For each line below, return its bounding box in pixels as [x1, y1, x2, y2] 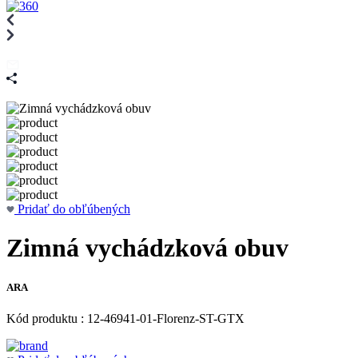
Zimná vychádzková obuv [6, 233, 288, 263]
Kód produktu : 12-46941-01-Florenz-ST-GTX [6, 311, 245, 325]
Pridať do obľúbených [18, 202, 130, 216]
